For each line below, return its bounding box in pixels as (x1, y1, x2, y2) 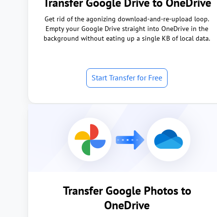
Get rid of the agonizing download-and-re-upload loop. (45, 15, 209, 23)
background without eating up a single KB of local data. (44, 34, 210, 43)
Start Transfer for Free (92, 73, 162, 82)
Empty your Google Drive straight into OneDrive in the (46, 24, 208, 33)
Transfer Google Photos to (62, 183, 191, 198)
